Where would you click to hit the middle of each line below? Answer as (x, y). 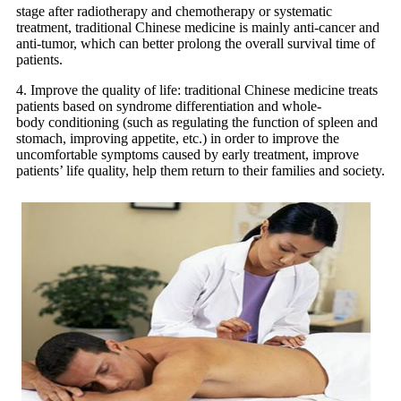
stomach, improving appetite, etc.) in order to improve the (178, 139)
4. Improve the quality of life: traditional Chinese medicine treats (197, 90)
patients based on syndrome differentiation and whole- (169, 107)
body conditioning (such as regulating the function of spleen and (197, 123)
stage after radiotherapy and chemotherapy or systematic (174, 12)
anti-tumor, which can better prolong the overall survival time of (196, 44)
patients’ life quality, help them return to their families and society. (200, 171)
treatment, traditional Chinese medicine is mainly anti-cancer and (198, 28)
